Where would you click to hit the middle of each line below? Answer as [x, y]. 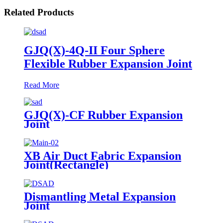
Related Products [39, 12]
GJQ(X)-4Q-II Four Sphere [94, 50]
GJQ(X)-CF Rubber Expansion [103, 115]
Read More [42, 85]
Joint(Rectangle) [66, 165]
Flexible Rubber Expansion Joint [108, 63]
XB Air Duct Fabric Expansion [103, 156]
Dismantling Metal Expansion [100, 196]
